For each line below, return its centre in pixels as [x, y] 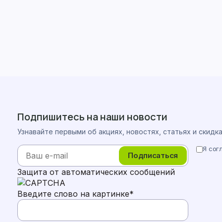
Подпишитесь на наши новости [92, 117]
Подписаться [153, 155]
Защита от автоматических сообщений [96, 172]
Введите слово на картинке [73, 194]
